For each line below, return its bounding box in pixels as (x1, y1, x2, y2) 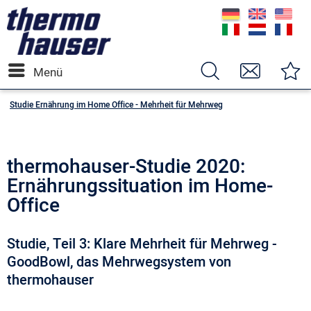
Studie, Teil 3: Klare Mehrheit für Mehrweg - (7, 233, 277, 254)
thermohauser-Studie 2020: (7, 152, 246, 181)
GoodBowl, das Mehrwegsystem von (7, 251, 231, 272)
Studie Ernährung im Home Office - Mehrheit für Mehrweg (10, 98, 223, 111)
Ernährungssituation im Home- (7, 171, 273, 201)
